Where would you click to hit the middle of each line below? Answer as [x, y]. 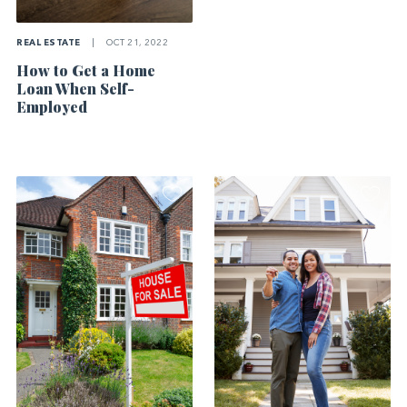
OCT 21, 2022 [136, 44]
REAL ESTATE [49, 44]
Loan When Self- [76, 89]
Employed [52, 107]
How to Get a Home [86, 71]
